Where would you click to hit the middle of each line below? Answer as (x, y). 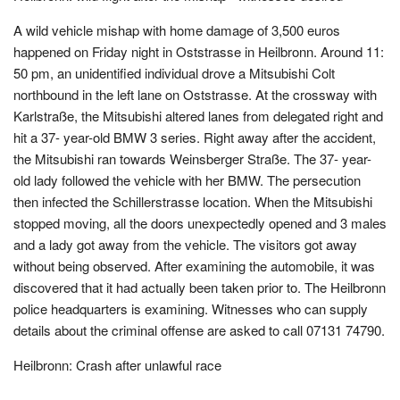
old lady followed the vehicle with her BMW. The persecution (187, 180)
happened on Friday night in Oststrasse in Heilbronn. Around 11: (199, 51)
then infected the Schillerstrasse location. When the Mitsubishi (193, 201)
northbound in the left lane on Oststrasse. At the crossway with (195, 94)
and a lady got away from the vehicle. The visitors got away (185, 244)
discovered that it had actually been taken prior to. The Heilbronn (200, 287)
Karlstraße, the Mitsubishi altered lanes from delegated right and (198, 116)
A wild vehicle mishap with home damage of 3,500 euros (177, 30)
